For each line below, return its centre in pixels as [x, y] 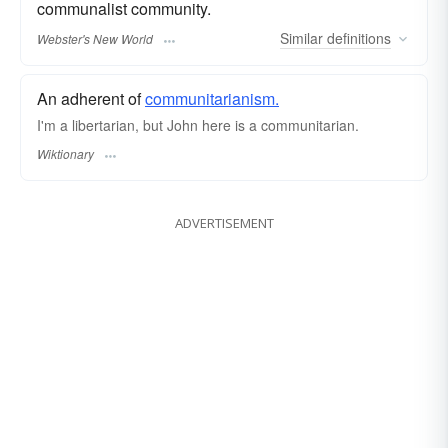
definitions [357, 38]
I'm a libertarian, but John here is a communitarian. [198, 125]
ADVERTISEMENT [224, 222]
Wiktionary [65, 153]
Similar [301, 38]
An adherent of [91, 99]
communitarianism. [212, 99]
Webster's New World [95, 39]
